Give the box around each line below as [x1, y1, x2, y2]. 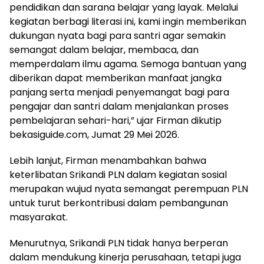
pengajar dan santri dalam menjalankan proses [9, 99, 229, 113]
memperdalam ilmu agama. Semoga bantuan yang [9, 57, 246, 71]
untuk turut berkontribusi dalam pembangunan [9, 196, 228, 210]
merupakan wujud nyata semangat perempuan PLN [9, 181, 248, 196]
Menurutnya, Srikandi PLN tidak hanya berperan [9, 236, 228, 250]
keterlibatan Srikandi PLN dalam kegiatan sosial [9, 167, 227, 181]
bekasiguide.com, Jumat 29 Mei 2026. [9, 127, 179, 141]
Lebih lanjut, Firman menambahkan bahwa [9, 153, 206, 167]
